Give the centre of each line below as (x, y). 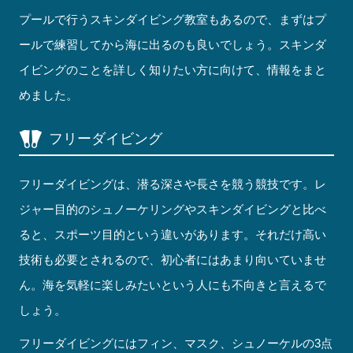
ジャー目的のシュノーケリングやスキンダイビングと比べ (173, 210)
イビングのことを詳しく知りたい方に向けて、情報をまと (173, 70)
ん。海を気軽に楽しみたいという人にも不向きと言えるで (173, 285)
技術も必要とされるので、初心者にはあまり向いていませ (173, 260)
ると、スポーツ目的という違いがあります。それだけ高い (173, 235)
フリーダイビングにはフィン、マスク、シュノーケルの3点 (176, 344)
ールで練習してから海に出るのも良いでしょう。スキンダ (173, 45)
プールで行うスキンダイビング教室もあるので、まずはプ (173, 20)
